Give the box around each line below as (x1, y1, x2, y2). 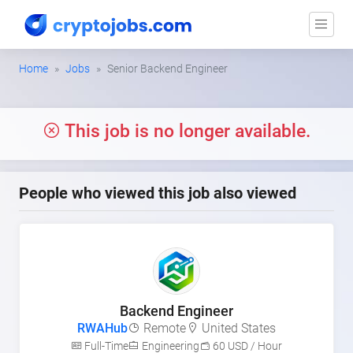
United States (202, 321, 276, 336)
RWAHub (77, 321, 128, 336)
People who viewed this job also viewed (19, 184, 296, 203)
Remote (140, 321, 186, 336)
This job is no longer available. (61, 120, 310, 142)
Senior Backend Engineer (107, 62, 228, 75)
